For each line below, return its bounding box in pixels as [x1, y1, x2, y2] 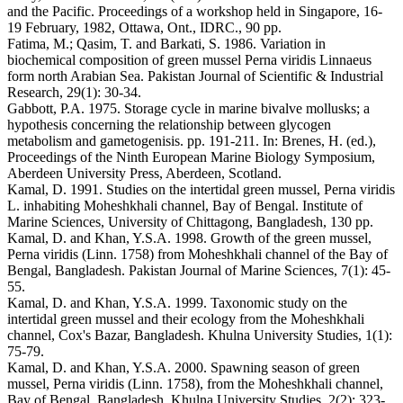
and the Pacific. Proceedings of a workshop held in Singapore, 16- [7, 4, 382, 20]
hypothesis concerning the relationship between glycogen [7, 117, 331, 133]
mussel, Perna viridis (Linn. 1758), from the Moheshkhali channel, [7, 376, 383, 392]
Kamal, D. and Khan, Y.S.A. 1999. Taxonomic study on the [7, 295, 347, 311]
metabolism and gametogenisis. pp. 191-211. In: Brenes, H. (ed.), [7, 133, 376, 149]
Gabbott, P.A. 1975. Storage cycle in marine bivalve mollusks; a [7, 101, 370, 117]
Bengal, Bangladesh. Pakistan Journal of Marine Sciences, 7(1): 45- [7, 263, 390, 279]
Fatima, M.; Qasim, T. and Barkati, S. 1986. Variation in [7, 36, 326, 52]
